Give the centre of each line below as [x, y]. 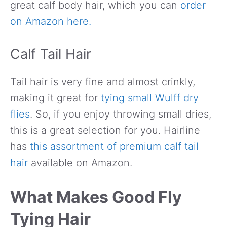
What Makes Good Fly [96, 197]
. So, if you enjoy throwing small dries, [121, 114]
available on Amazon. [80, 162]
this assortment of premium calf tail [114, 146]
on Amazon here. [51, 21]
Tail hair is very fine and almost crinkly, [103, 81]
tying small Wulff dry [150, 98]
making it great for [55, 98]
